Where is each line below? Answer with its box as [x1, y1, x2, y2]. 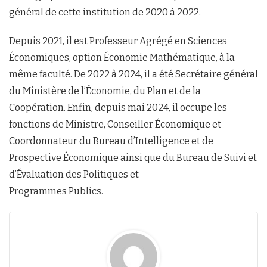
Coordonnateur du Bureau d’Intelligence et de [9, 135, 213, 147]
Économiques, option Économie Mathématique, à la [9, 52, 235, 64]
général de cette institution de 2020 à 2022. [9, 7, 201, 18]
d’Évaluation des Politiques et [9, 169, 139, 181]
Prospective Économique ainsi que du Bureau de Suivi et [9, 152, 257, 164]
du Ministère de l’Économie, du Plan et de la [9, 85, 201, 97]
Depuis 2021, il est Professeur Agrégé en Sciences [9, 35, 227, 47]
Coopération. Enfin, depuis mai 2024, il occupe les [9, 102, 227, 114]
